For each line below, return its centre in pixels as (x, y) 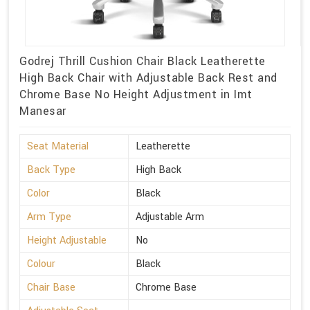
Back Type (51, 170)
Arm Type (49, 217)
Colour (41, 264)
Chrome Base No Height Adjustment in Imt (136, 95)
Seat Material (58, 147)
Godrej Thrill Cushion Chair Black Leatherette (143, 62)
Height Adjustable (67, 241)
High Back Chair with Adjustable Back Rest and (148, 78)
